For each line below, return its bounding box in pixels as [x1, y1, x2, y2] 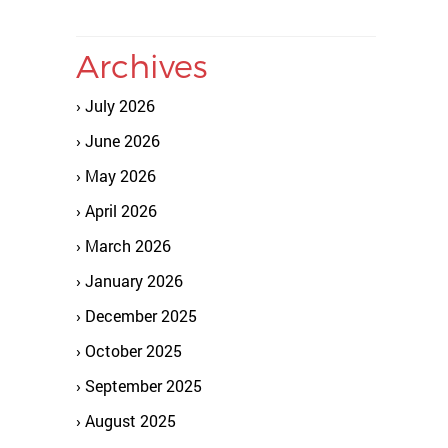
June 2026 [85, 130, 160, 151]
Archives [76, 46, 208, 84]
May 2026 [85, 165, 156, 186]
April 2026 [85, 200, 157, 221]
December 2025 [85, 305, 197, 326]
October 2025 [85, 340, 182, 361]
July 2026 [85, 95, 155, 116]
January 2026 [85, 270, 183, 291]
